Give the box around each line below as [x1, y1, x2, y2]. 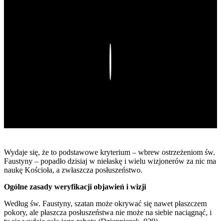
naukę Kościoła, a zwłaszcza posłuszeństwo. [4, 166, 143, 175]
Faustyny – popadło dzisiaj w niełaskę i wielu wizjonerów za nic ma [4, 157, 216, 166]
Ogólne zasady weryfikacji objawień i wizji [4, 183, 146, 191]
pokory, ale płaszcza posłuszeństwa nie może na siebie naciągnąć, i [4, 208, 212, 217]
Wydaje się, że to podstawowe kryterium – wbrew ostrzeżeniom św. [4, 148, 215, 157]
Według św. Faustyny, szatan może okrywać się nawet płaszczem [4, 199, 207, 208]
